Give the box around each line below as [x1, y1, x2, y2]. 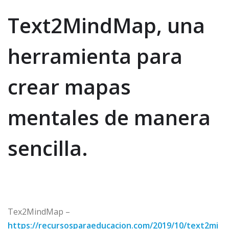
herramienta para [8, 42, 182, 71]
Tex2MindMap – [8, 206, 70, 218]
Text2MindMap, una [8, 11, 205, 40]
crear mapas [8, 73, 131, 101]
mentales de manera [8, 103, 211, 132]
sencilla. [8, 134, 88, 163]
